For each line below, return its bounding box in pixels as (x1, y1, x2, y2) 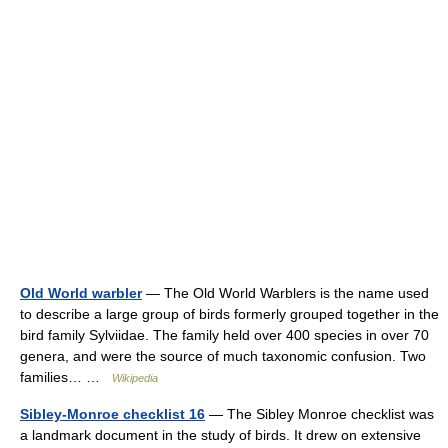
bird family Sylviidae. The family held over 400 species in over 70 (20, 327, 429, 343)
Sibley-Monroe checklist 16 (20, 406, 205, 422)
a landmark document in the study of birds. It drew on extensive (20, 427, 421, 443)
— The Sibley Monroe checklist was (205, 406, 434, 422)
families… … (20, 369, 112, 385)
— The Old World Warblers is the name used (142, 285, 429, 301)
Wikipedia (112, 372, 158, 384)
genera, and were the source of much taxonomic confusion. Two (20, 348, 426, 364)
